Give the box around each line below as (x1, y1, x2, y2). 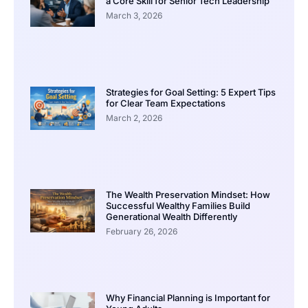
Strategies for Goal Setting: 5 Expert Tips (105, 87, 276, 98)
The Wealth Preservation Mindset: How (105, 189, 270, 201)
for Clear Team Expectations (105, 98, 225, 109)
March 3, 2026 (105, 10, 162, 21)
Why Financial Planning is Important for (105, 291, 270, 303)
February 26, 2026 (105, 226, 177, 237)
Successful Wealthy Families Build (105, 200, 250, 212)
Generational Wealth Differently (105, 211, 237, 223)
